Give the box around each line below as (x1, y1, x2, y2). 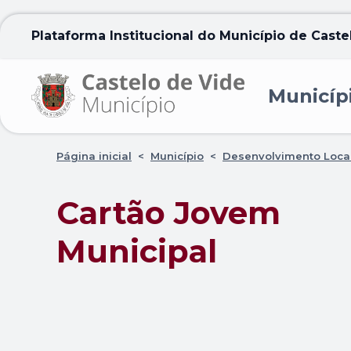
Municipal (56, 232, 217, 270)
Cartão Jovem (56, 194, 280, 232)
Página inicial (56, 150, 132, 162)
